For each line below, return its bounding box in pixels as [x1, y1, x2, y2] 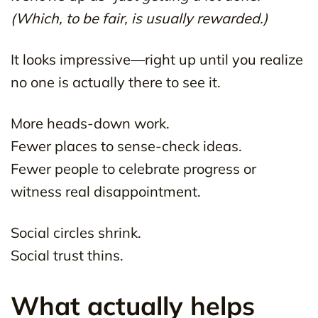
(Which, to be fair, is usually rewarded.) [11, 9, 268, 27]
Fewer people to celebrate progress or [11, 159, 256, 177]
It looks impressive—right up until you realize [11, 50, 303, 68]
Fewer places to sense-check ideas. [11, 136, 242, 155]
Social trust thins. [11, 246, 124, 264]
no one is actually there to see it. [11, 72, 221, 91]
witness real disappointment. [11, 182, 201, 200]
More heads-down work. [11, 114, 170, 132]
